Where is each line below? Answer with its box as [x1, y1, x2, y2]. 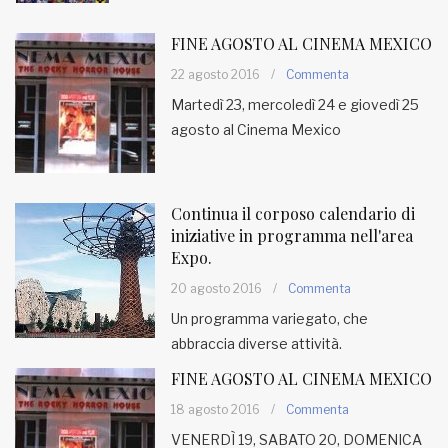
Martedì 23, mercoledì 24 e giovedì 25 [171, 96, 419, 113]
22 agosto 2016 [171, 67, 260, 82]
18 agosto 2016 [171, 402, 260, 417]
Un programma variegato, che [171, 310, 368, 327]
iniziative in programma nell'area [171, 225, 413, 246]
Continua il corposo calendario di [171, 203, 415, 224]
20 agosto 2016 [171, 281, 262, 296]
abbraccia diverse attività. [171, 335, 342, 352]
